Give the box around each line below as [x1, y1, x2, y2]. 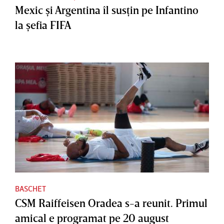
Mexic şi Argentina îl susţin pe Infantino [15, 2, 198, 16]
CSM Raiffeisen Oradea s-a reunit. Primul [15, 195, 207, 209]
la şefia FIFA [15, 17, 71, 31]
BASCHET [15, 183, 46, 193]
